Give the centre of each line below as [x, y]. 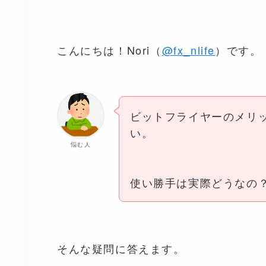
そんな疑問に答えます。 [121, 248]
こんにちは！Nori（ [110, 50]
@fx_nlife [189, 50]
